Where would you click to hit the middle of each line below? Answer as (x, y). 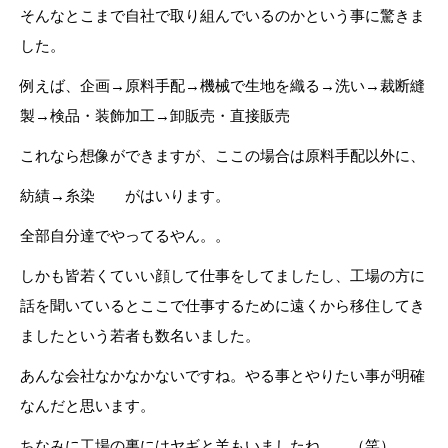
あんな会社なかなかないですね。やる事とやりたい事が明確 (222, 375)
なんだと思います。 (87, 405)
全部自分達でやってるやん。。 (125, 235)
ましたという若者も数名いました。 (140, 335)
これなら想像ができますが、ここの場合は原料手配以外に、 (222, 155)
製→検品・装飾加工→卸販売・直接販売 (155, 115)
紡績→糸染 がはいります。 (125, 195)
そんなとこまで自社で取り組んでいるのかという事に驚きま (222, 15)
